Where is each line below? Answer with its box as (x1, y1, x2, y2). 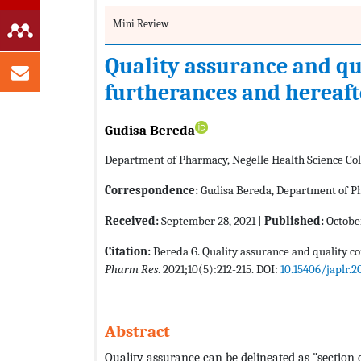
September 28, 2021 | (159, 214, 264, 229)
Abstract (105, 322, 170, 342)
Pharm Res (105, 262, 158, 277)
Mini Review (113, 18, 168, 31)
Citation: (105, 244, 153, 259)
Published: (264, 214, 324, 229)
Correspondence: (105, 183, 198, 198)
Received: (105, 214, 159, 229)
